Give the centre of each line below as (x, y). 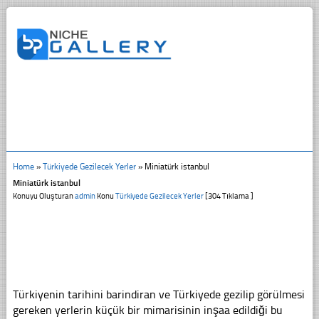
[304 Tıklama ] (228, 196)
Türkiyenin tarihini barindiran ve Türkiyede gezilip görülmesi (158, 294)
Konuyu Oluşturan (43, 196)
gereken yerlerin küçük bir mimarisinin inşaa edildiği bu (147, 310)
